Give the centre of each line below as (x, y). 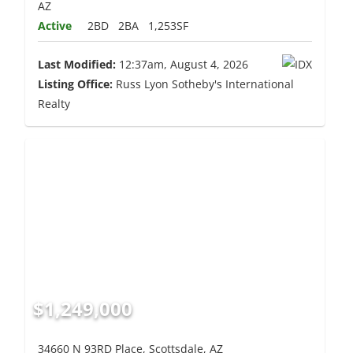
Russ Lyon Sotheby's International (203, 84)
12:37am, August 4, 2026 (182, 65)
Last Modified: (76, 65)
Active (54, 26)
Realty (54, 104)
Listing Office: (75, 84)
